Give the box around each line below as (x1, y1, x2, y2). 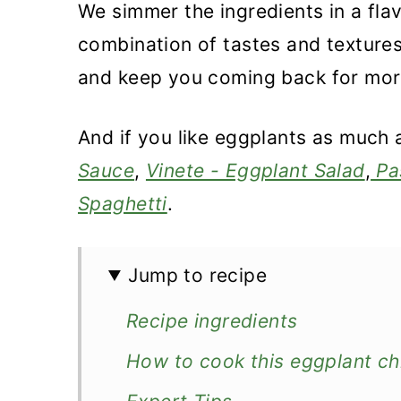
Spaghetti (78, 192, 167, 215)
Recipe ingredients (126, 310, 298, 332)
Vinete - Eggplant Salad (145, 159, 365, 182)
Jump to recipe (128, 264, 268, 286)
